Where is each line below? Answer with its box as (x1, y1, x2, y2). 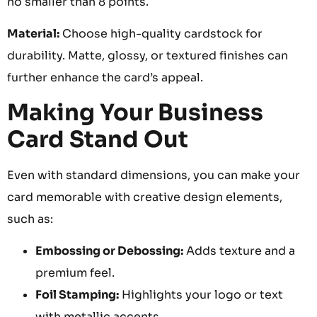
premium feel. (35, 265, 115, 281)
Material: (7, 26, 59, 42)
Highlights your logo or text (119, 287, 283, 303)
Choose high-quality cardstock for (59, 26, 263, 42)
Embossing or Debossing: (35, 243, 183, 259)
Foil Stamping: (35, 287, 119, 303)
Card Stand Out (7, 125, 188, 154)
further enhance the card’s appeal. (7, 70, 203, 86)
